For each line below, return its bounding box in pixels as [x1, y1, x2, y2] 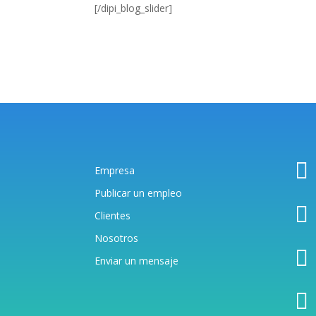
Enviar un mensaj [95, 254, 174, 268]
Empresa [95, 164, 135, 178]
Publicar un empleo [95, 186, 183, 200]
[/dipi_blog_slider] [95, 1, 173, 16]
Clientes [95, 209, 131, 223]
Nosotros [95, 231, 139, 245]
